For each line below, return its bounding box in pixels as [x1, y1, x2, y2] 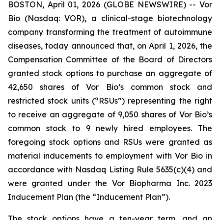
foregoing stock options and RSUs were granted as [8, 137, 212, 147]
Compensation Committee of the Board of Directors [8, 55, 212, 64]
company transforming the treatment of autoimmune [8, 27, 212, 37]
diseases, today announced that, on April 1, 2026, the [8, 41, 212, 51]
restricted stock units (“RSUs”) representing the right [8, 96, 212, 106]
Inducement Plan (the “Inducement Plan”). [8, 192, 186, 202]
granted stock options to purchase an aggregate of [8, 68, 212, 78]
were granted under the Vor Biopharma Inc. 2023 [8, 178, 212, 188]
